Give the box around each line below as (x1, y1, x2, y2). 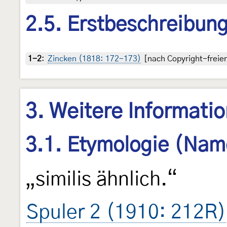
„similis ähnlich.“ (25, 170, 177, 190)
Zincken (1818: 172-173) (48, 54, 141, 63)
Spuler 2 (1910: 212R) (26, 203, 226, 223)
